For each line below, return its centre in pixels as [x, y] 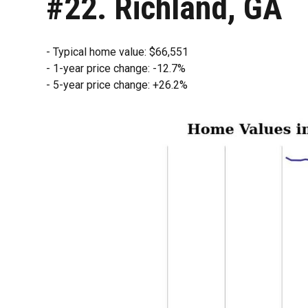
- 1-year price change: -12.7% [116, 68]
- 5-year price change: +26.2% [117, 85]
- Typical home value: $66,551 [118, 52]
